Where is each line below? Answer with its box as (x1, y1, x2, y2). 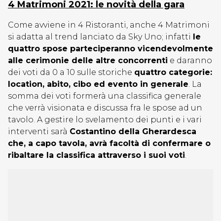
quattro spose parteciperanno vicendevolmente (8, 44, 213, 53)
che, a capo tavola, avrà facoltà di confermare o (8, 139, 211, 148)
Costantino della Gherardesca (70, 127, 196, 136)
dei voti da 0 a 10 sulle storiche (8, 68, 134, 77)
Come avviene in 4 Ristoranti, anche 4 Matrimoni (8, 20, 210, 30)
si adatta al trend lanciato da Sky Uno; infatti (8, 32, 193, 41)
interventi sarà (8, 127, 70, 136)
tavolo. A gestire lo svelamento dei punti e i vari (8, 115, 202, 124)
